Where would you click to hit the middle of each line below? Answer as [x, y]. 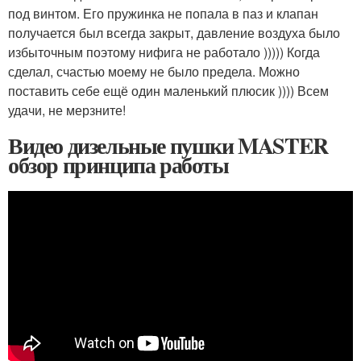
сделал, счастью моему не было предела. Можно [154, 71]
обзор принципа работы [118, 164]
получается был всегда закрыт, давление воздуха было [174, 32]
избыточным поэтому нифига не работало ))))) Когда [164, 52]
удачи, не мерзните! [67, 110]
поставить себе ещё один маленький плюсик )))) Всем [168, 90]
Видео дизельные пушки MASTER [168, 145]
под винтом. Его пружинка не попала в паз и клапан [163, 13]
